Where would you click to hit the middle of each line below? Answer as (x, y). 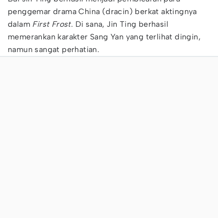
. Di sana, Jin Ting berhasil (120, 24)
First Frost (52, 24)
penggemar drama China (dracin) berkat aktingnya (102, 11)
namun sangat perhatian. (54, 49)
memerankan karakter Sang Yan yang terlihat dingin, (104, 37)
